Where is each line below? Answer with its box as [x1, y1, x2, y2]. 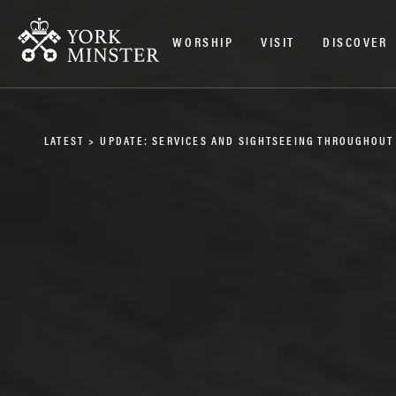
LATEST [44, 132, 85, 148]
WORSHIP [172, 31, 234, 50]
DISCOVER [322, 31, 388, 50]
